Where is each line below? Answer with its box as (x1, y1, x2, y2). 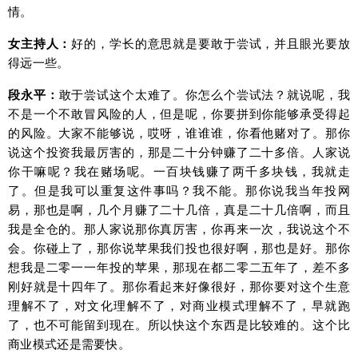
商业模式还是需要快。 (8, 335, 131, 352)
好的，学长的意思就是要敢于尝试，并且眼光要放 (71, 34, 351, 52)
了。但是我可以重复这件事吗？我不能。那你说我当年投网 (8, 181, 350, 199)
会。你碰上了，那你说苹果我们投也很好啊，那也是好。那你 (8, 239, 350, 257)
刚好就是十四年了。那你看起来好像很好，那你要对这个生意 (8, 277, 350, 295)
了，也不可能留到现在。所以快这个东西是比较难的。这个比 (8, 316, 350, 333)
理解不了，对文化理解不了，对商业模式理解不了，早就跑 (8, 296, 350, 314)
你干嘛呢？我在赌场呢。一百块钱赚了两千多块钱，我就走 (8, 162, 350, 180)
